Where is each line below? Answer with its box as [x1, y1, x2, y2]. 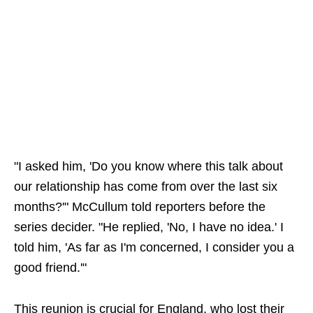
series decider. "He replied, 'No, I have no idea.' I [14, 220, 284, 234]
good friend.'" [14, 261, 87, 275]
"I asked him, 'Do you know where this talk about [14, 159, 283, 173]
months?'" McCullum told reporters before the [14, 200, 265, 214]
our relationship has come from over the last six [14, 180, 277, 194]
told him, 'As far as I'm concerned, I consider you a [14, 240, 294, 254]
